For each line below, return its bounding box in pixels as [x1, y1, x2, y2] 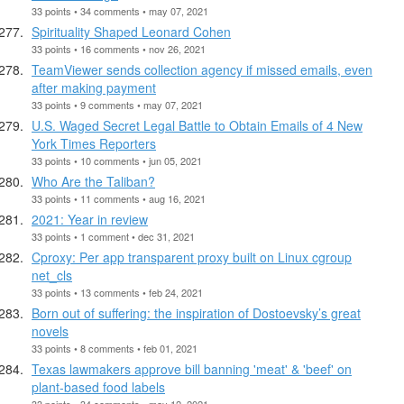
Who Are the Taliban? [32, 171, 155, 190]
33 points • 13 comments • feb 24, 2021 [32, 284, 203, 299]
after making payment [32, 78, 156, 96]
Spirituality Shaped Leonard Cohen [32, 22, 231, 41]
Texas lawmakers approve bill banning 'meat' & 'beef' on [32, 359, 352, 378]
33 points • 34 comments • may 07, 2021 [32, 3, 208, 18]
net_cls [32, 265, 72, 284]
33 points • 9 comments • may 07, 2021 [32, 96, 203, 112]
